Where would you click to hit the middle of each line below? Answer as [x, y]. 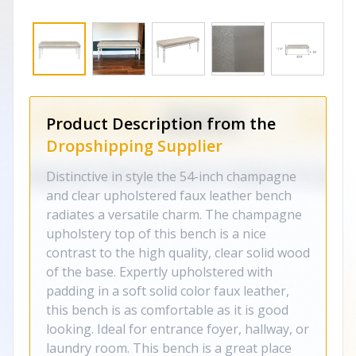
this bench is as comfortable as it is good [167, 310]
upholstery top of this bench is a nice [156, 234]
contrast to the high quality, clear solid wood [178, 253]
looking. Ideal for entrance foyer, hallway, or [178, 329]
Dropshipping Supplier [134, 146]
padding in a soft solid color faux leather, [168, 291]
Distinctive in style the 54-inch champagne [171, 176]
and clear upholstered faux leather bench [169, 195]
